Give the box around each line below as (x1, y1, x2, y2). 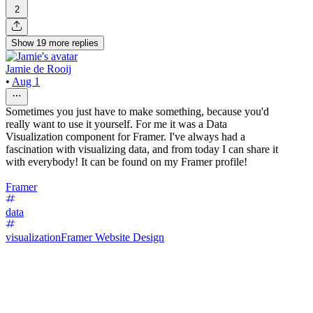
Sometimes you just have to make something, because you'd (6, 105, 269, 117)
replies (72, 37, 99, 48)
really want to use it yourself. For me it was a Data (6, 117, 227, 130)
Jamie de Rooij (6, 62, 71, 75)
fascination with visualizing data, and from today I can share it (6, 143, 278, 155)
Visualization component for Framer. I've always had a (6, 130, 245, 143)
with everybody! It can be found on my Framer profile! (6, 155, 247, 168)
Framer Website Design (61, 231, 164, 243)
